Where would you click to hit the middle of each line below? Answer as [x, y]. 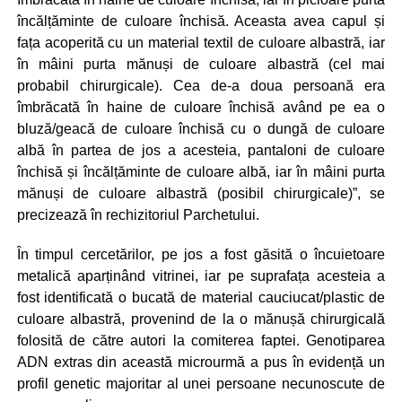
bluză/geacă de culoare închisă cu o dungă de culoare [201, 128]
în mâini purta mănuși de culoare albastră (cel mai [201, 64]
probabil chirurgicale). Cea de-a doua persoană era [201, 85]
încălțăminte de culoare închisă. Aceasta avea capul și [201, 21]
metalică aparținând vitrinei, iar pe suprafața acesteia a [201, 275]
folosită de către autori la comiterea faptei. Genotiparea [201, 340]
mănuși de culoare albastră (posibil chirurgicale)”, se [201, 193]
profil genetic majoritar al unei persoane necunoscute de [201, 383]
